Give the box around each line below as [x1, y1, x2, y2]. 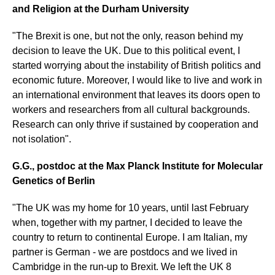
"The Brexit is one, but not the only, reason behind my [12, 30, 243, 41]
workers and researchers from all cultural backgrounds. [12, 104, 250, 115]
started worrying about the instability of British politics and [12, 60, 261, 71]
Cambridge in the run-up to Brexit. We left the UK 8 [12, 261, 231, 272]
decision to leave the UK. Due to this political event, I [12, 45, 240, 56]
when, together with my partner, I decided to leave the [12, 217, 242, 228]
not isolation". [12, 133, 71, 144]
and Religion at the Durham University [12, 3, 189, 14]
